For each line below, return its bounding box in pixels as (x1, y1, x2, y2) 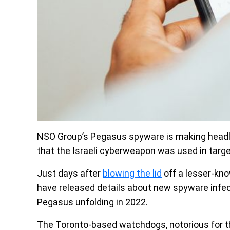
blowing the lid (103, 168, 162, 179)
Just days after (37, 168, 103, 179)
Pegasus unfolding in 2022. (37, 197, 148, 207)
